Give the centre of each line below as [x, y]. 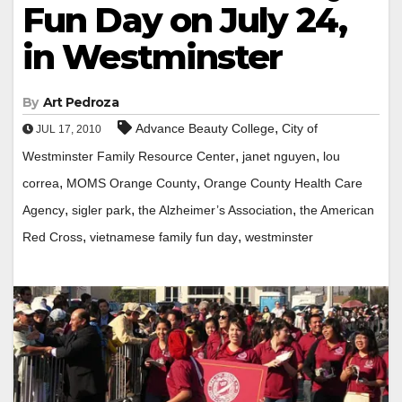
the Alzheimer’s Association [215, 210]
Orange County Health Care [283, 183]
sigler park [101, 210]
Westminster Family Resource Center [129, 156]
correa [41, 183]
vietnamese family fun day [164, 236]
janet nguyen [279, 156]
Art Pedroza [80, 102]
